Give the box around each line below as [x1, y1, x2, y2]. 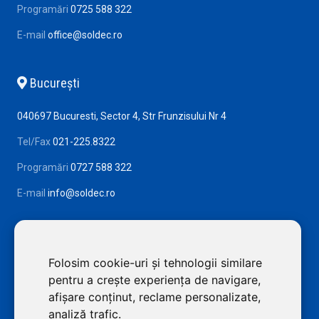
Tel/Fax [17, 136, 51, 147]
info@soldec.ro [48, 187, 115, 199]
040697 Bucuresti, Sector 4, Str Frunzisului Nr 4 [17, 110, 226, 122]
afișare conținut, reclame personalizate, [48, 290, 261, 304]
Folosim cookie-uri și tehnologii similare [48, 256, 262, 270]
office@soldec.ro [48, 29, 122, 41]
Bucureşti [27, 75, 80, 90]
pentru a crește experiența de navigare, [48, 273, 261, 287]
